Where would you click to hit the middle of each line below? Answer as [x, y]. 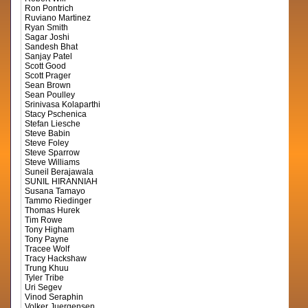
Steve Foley [47, 143]
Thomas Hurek [53, 210]
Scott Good [46, 66]
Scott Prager [48, 76]
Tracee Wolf [47, 249]
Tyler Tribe [45, 278]
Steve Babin [48, 133]
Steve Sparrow [53, 153]
